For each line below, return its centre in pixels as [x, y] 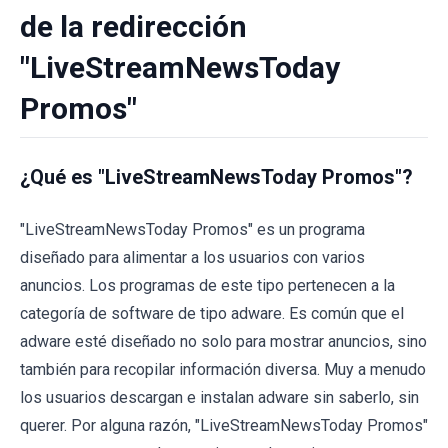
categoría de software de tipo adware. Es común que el [212, 313]
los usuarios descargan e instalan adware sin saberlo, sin [219, 397]
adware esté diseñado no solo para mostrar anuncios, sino [223, 341]
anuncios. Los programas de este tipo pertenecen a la [207, 285]
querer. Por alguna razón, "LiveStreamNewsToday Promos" [224, 425]
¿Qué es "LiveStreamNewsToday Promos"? [216, 177]
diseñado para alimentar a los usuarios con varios [192, 257]
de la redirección [133, 26]
